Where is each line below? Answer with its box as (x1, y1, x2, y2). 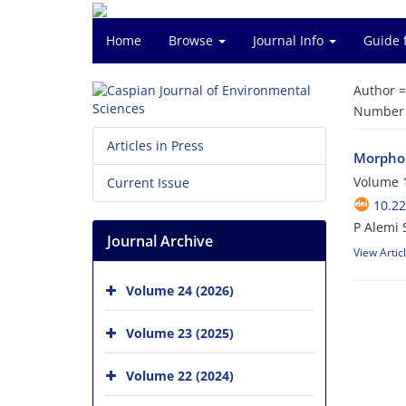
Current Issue (107, 174, 189, 191)
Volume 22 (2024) (126, 366, 234, 384)
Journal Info (253, 32, 327, 49)
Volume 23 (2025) (126, 324, 234, 342)
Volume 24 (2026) (126, 281, 234, 299)
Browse (169, 32, 217, 49)
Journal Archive (107, 231, 213, 251)
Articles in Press (107, 137, 204, 154)
